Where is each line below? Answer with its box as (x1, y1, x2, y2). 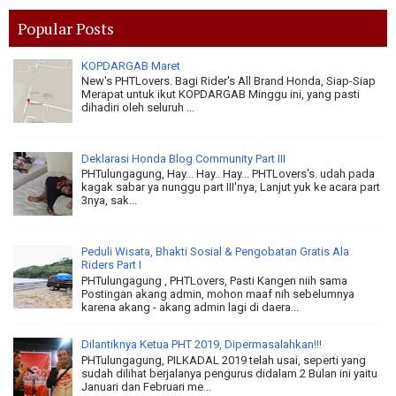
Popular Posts (18, 17, 114, 39)
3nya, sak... (81, 194, 137, 208)
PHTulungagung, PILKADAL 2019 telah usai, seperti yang (81, 353, 366, 367)
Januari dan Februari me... (81, 379, 211, 393)
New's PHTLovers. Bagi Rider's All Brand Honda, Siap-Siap (81, 74, 376, 88)
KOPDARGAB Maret (81, 58, 180, 72)
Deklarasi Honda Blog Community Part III (81, 151, 286, 165)
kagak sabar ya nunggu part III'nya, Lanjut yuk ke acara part (81, 180, 380, 194)
